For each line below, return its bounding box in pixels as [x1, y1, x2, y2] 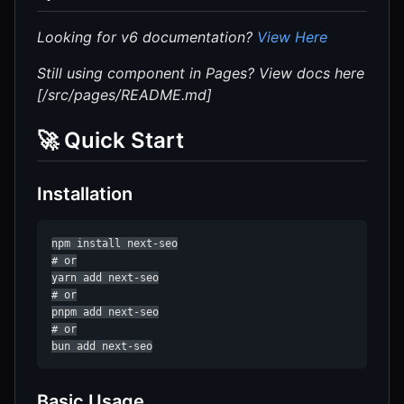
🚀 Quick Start [37, 126, 184, 153]
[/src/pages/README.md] [37, 85, 212, 104]
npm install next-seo [51, 236, 178, 250]
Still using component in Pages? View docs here [37, 63, 364, 82]
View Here [257, 27, 327, 46]
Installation [37, 182, 133, 205]
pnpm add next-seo [51, 305, 159, 318]
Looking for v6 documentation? [37, 27, 257, 46]
